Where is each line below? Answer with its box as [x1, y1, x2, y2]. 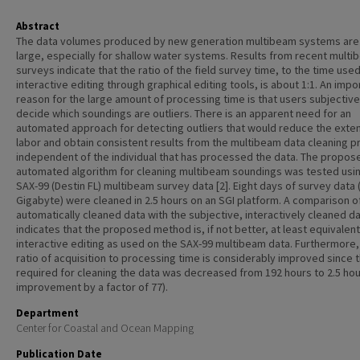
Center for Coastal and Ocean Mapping [16, 321, 194, 335]
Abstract [16, 19, 59, 33]
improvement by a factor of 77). [16, 280, 168, 294]
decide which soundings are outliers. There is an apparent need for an [16, 106, 351, 121]
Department [16, 306, 79, 320]
